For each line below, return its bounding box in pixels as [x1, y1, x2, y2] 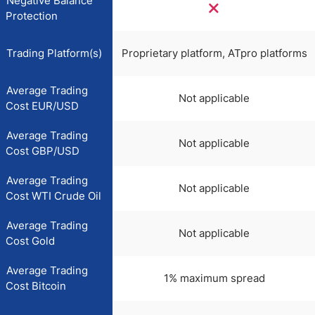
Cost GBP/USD [6, 144, 79, 157]
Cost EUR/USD [6, 99, 79, 112]
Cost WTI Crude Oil [6, 189, 101, 202]
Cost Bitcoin [6, 279, 66, 292]
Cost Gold [6, 234, 55, 247]
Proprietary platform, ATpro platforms [121, 46, 307, 60]
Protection [6, 9, 58, 22]
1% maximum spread [163, 271, 265, 285]
